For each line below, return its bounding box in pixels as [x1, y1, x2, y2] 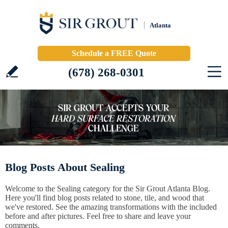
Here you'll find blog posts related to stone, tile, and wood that [5, 193, 204, 202]
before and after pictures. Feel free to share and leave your [5, 212, 191, 220]
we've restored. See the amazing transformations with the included [5, 203, 217, 211]
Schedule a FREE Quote [72, 49, 156, 58]
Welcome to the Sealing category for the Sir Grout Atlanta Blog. [5, 184, 210, 193]
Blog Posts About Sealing [5, 161, 125, 174]
